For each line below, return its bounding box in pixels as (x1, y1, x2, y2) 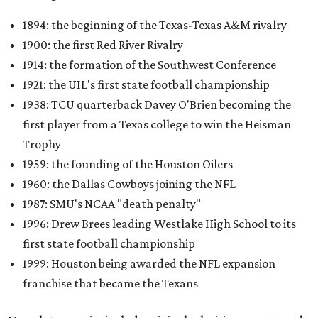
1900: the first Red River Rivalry (23, 37, 183, 52)
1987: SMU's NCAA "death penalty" (23, 196, 201, 211)
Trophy (23, 136, 61, 151)
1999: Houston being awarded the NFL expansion (23, 256, 275, 270)
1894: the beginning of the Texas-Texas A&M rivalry (23, 17, 287, 32)
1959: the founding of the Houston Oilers (23, 156, 233, 171)
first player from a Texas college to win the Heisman (23, 116, 291, 131)
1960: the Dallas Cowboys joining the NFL (23, 176, 236, 191)
